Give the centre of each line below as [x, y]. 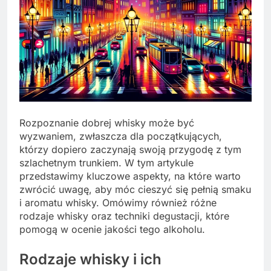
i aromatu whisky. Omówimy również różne [118, 202]
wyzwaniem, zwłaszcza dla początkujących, [121, 136]
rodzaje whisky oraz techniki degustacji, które [124, 216]
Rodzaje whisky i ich [90, 259]
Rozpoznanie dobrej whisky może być [107, 122]
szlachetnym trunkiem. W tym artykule [106, 162]
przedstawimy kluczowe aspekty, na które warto [130, 176]
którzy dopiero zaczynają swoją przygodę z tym [130, 149]
